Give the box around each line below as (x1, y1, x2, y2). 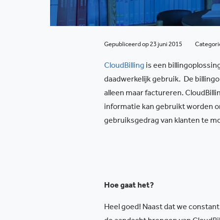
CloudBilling (104, 62, 144, 70)
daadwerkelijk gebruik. (104, 76, 181, 84)
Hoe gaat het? (104, 182, 154, 190)
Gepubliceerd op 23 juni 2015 (104, 42, 183, 48)
